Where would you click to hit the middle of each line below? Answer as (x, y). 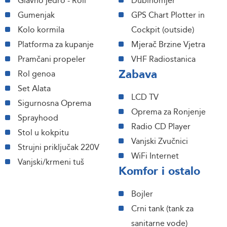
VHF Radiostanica (163, 59)
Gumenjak (36, 15)
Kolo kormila (41, 30)
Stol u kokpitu (43, 133)
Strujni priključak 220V (59, 147)
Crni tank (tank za (162, 209)
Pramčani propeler (52, 59)
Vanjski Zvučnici (160, 141)
